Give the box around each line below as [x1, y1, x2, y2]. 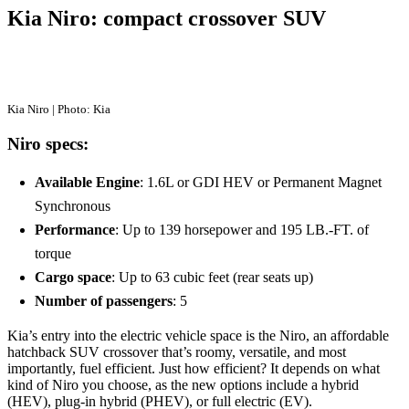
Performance [35, 222, 115, 238]
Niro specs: [7, 133, 89, 153]
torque [35, 246, 71, 262]
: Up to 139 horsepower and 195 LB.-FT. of [115, 222, 369, 238]
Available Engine [35, 174, 140, 191]
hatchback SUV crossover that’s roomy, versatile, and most [7, 344, 346, 361]
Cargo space [35, 269, 111, 286]
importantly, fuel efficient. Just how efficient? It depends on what [7, 361, 380, 377]
